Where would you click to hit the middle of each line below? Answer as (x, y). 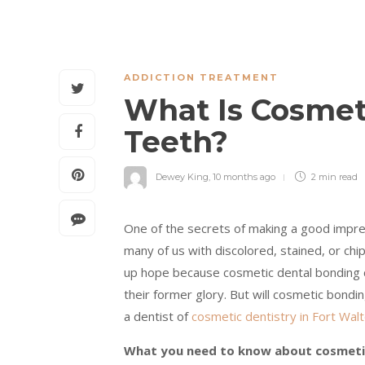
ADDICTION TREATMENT (201, 78)
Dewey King (182, 177)
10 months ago (244, 177)
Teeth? (180, 142)
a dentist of (158, 317)
